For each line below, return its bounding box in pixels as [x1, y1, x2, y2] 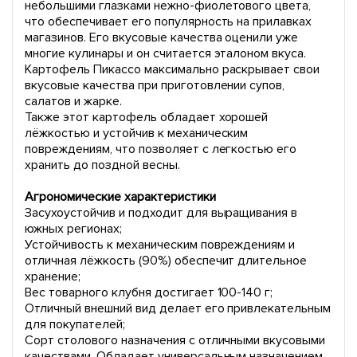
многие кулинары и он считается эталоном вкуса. [25, 45, 307, 61]
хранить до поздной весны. [25, 157, 180, 173]
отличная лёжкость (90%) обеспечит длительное [25, 253, 308, 269]
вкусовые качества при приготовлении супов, [25, 77, 285, 93]
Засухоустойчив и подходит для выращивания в [25, 205, 298, 221]
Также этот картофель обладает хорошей [25, 109, 269, 125]
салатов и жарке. [25, 93, 122, 109]
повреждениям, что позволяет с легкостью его [25, 141, 297, 157]
